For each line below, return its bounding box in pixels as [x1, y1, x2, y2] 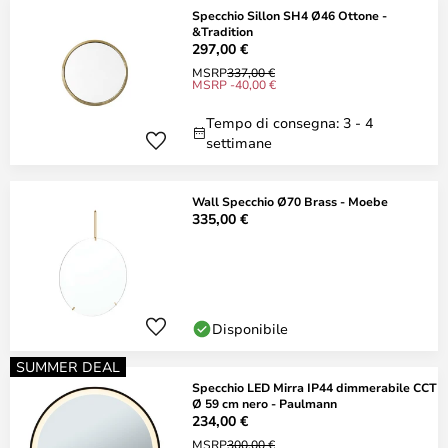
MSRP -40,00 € [192, 76, 276, 92]
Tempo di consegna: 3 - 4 [206, 113, 373, 132]
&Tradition [192, 23, 253, 39]
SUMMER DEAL [16, 357, 120, 376]
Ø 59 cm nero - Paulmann [192, 395, 337, 411]
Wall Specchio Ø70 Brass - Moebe [192, 193, 388, 209]
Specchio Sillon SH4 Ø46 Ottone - [192, 7, 387, 23]
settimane [206, 133, 272, 152]
